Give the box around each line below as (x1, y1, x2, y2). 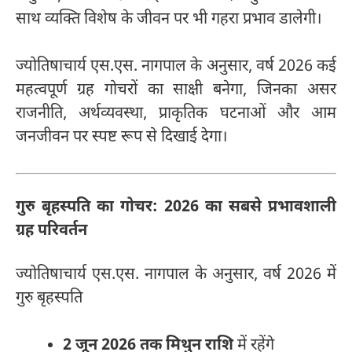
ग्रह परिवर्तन (16, 220, 87, 241)
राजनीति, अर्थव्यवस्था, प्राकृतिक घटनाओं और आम (16, 104, 336, 125)
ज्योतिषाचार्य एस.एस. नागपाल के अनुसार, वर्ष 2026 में (16, 265, 336, 286)
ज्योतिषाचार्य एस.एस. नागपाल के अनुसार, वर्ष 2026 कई (16, 57, 336, 78)
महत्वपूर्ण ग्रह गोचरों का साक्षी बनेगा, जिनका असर (16, 80, 336, 101)
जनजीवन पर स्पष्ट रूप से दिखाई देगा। (16, 127, 228, 148)
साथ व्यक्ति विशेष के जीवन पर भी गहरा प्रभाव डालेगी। (16, 9, 322, 31)
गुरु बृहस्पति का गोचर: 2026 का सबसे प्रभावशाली (16, 196, 336, 218)
